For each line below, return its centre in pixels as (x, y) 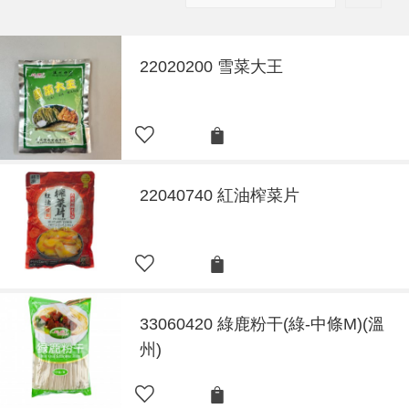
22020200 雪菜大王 (212, 66)
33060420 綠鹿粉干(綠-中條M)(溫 (262, 324)
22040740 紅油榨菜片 (220, 195)
